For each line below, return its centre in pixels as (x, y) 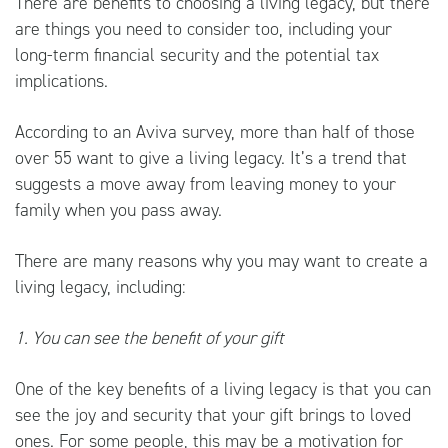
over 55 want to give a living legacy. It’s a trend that (211, 157)
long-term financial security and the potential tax (197, 54)
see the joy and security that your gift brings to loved (213, 414)
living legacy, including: (100, 286)
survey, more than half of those (296, 131)
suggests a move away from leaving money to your (205, 183)
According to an (75, 131)
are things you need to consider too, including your (203, 28)
